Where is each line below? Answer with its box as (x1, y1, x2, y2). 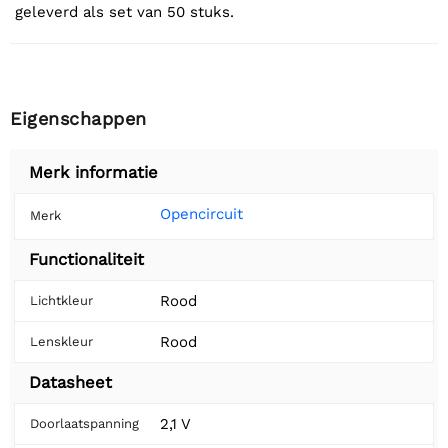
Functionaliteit (29, 250, 144, 270)
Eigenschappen (10, 108, 147, 130)
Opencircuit (160, 205, 243, 224)
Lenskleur (30, 334, 93, 350)
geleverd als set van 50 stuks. (15, 3, 234, 22)
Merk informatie (29, 163, 158, 183)
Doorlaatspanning (30, 416, 139, 432)
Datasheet (29, 373, 112, 393)
